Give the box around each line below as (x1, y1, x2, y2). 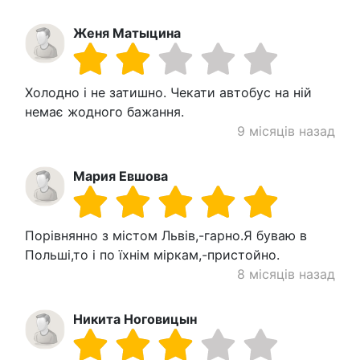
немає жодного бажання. (25, 104, 184, 121)
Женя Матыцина (73, 25, 181, 42)
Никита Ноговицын (73, 311, 197, 328)
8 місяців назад (237, 266, 335, 283)
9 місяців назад (237, 123, 335, 140)
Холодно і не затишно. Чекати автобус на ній (25, 84, 312, 101)
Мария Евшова (73, 168, 168, 185)
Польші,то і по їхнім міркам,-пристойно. (25, 247, 280, 264)
